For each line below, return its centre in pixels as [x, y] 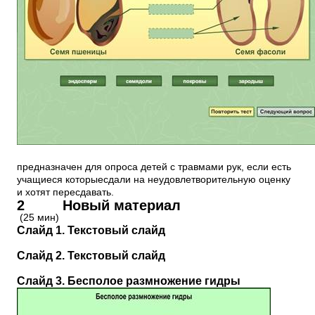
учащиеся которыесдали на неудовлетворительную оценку [154, 180]
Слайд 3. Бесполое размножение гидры [129, 281]
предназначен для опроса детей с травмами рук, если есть [154, 167]
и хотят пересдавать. [65, 192]
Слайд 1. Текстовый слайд [91, 230]
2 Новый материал [99, 205]
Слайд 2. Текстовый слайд [91, 256]
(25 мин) [38, 218]
